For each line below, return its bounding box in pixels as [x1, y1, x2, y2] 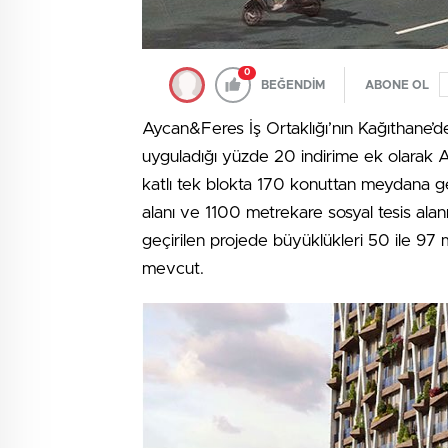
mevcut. [142, 259, 204, 277]
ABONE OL [365, 78, 429, 91]
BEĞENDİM [261, 78, 325, 91]
